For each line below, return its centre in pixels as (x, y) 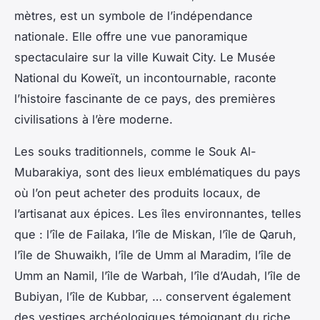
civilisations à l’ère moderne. (94, 119)
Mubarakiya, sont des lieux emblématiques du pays (157, 172)
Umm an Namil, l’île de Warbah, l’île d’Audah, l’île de (157, 275)
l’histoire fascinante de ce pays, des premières (145, 98)
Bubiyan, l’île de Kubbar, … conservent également (152, 296)
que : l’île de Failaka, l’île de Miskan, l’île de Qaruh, (155, 234)
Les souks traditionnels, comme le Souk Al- (135, 151)
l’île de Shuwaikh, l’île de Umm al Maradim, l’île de (153, 255)
